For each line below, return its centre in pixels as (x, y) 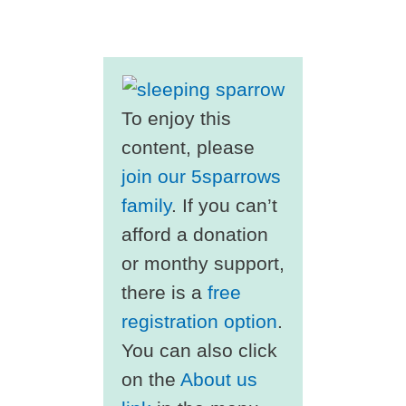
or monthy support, (203, 263)
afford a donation (194, 234)
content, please (188, 147)
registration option (199, 321)
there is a (164, 292)
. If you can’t (224, 205)
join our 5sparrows (201, 176)
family (146, 205)
